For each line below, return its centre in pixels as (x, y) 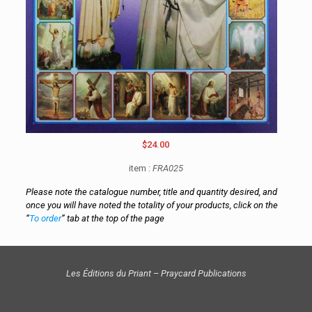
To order (45, 218)
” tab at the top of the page (112, 218)
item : (139, 168)
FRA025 (166, 168)
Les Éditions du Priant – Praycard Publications (156, 273)
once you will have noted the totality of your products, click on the (151, 205)
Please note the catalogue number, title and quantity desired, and (151, 192)
